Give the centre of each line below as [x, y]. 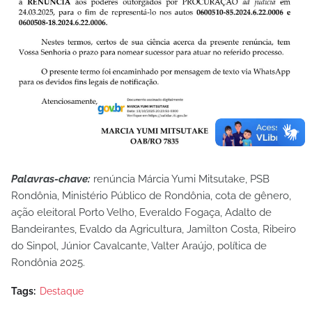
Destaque [62, 291]
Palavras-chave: [51, 179]
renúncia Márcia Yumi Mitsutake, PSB [180, 179]
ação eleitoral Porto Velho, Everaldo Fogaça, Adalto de [141, 212]
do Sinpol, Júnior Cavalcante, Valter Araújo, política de [139, 245]
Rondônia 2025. [48, 262]
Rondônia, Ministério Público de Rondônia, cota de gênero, [151, 195]
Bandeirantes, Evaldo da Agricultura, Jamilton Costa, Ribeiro [154, 229]
